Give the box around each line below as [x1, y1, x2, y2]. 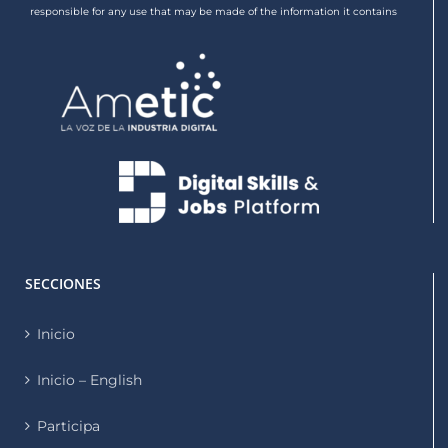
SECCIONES [25, 273, 101, 293]
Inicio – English [37, 370, 142, 389]
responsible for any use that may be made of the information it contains [30, 4, 397, 18]
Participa [37, 416, 100, 435]
